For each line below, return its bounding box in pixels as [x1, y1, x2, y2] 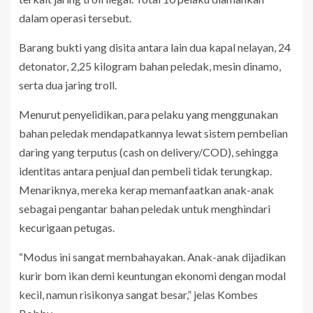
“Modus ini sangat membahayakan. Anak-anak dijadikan [19, 250, 286, 264]
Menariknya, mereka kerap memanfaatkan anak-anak [19, 183, 274, 197]
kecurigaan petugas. [19, 221, 115, 235]
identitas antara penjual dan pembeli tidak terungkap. [19, 164, 272, 178]
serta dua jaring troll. [19, 78, 117, 92]
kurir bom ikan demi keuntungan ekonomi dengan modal [19, 269, 286, 283]
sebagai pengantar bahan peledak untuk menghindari [19, 202, 270, 216]
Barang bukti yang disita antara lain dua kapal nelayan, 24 [19, 41, 291, 54]
